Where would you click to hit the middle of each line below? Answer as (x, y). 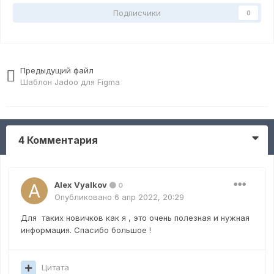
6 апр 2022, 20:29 (149, 197)
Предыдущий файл (57, 70)
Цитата (55, 268)
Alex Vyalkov (81, 185)
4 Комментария (58, 140)
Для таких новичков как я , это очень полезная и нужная (135, 218)
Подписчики (137, 13)
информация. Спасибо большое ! (86, 230)
